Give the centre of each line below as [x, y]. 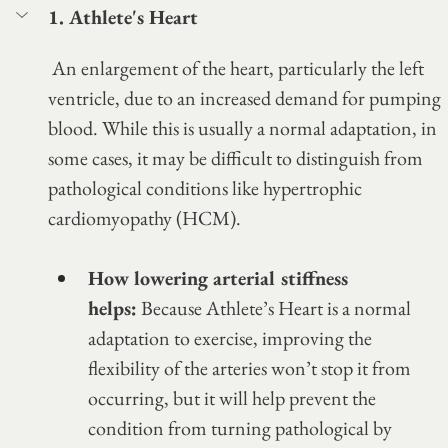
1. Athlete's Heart [123, 17]
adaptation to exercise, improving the [232, 338]
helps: [112, 308]
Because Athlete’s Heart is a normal [276, 308]
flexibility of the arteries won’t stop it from [251, 368]
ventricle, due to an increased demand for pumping [246, 98]
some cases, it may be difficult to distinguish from [237, 158]
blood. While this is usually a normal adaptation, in [244, 128]
